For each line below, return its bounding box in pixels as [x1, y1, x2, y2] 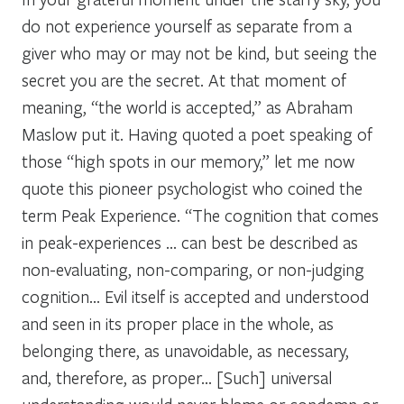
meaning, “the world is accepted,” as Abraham [22, 95, 353, 118]
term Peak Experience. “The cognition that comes [22, 203, 379, 226]
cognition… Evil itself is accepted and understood [22, 284, 369, 308]
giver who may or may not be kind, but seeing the [22, 41, 377, 64]
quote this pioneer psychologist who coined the [22, 176, 363, 199]
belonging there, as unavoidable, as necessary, [22, 338, 349, 362]
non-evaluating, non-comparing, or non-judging [22, 257, 364, 280]
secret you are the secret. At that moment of [22, 68, 346, 91]
